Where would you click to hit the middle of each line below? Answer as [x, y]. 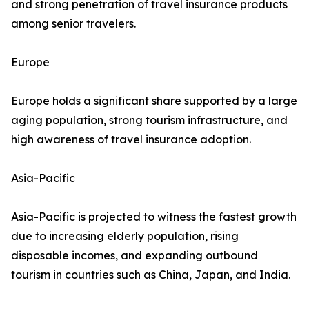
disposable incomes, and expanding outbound [134, 256]
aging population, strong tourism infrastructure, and [149, 120]
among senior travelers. [73, 24]
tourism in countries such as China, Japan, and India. [151, 275]
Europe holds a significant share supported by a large [154, 101]
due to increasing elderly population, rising [125, 236]
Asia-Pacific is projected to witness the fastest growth [154, 217]
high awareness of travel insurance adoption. [131, 140]
